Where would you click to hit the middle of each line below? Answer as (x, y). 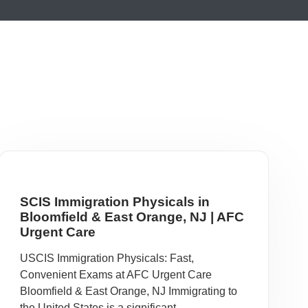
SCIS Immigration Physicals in (114, 202)
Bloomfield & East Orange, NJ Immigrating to (128, 291)
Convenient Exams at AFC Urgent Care (115, 275)
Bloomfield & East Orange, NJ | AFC (132, 217)
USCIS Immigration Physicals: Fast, (107, 258)
